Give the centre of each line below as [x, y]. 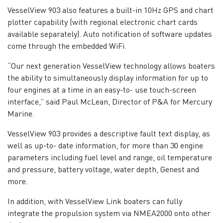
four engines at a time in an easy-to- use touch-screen [102, 89]
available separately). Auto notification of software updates [110, 33]
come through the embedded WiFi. [67, 45]
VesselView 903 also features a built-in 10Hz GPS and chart [111, 9]
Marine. [21, 113]
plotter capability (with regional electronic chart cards [103, 21]
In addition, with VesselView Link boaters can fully [95, 201]
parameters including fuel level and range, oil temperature [110, 157]
